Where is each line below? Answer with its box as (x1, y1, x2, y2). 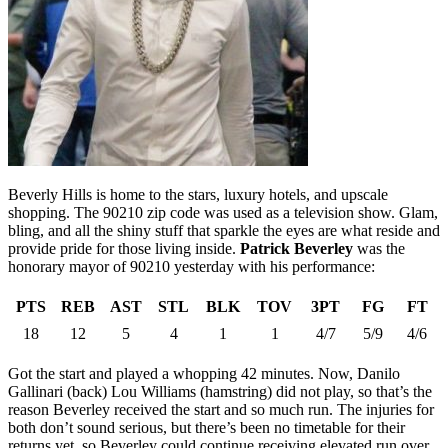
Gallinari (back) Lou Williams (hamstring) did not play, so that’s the (8, 383, 432, 401)
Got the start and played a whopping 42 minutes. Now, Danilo (8, 365, 400, 383)
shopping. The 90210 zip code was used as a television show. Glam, (8, 204, 438, 222)
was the (353, 240, 405, 258)
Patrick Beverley (240, 240, 353, 258)
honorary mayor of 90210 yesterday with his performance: (8, 258, 375, 276)
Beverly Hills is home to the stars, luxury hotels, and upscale (8, 186, 388, 204)
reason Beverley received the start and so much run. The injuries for (8, 401, 434, 419)
